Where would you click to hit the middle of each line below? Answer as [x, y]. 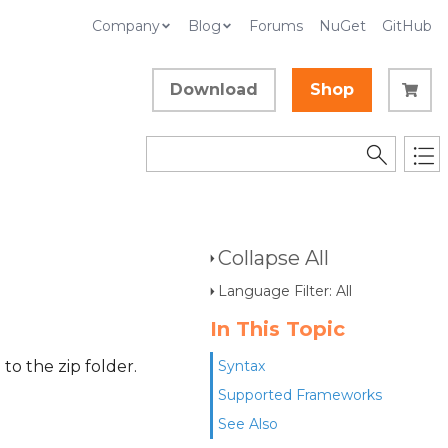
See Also [248, 424]
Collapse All [273, 258]
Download [214, 89]
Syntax [241, 366]
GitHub [407, 26]
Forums [276, 26]
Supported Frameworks [300, 395]
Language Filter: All [285, 291]
